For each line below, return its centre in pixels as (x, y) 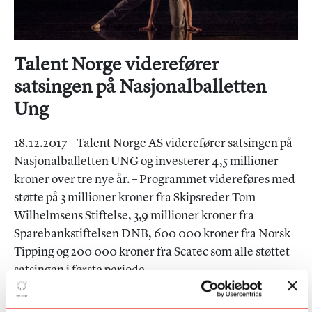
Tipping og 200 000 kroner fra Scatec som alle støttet (152, 252)
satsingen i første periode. (81, 270)
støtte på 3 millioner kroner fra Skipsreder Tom (135, 198)
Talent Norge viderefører (116, 65)
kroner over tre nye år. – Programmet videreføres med (155, 180)
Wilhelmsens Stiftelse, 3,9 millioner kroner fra (134, 216)
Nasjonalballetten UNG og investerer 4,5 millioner (146, 162)
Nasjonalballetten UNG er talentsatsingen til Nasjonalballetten (149, 301)
